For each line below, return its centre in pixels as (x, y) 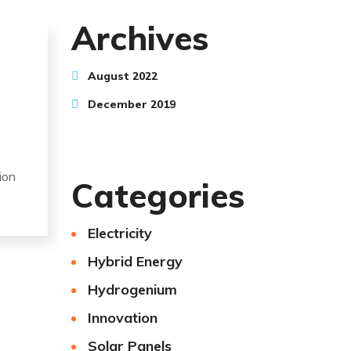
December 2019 (132, 105)
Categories (158, 196)
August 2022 (123, 76)
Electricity (119, 233)
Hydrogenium (132, 290)
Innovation (122, 318)
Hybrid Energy (135, 262)
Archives (140, 38)
